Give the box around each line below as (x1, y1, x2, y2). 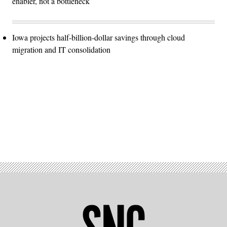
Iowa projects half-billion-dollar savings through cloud (12, 32, 185, 43)
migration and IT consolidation (12, 44, 110, 55)
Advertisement (112, 117, 159, 128)
